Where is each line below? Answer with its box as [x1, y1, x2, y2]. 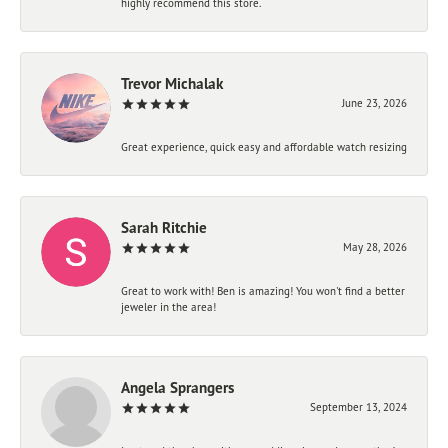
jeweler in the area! [121, 299, 216, 314]
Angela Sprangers [121, 377, 234, 397]
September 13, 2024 [310, 399, 407, 414]
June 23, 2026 [342, 95, 407, 110]
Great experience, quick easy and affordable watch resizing [121, 139, 407, 154]
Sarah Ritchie [121, 217, 207, 237]
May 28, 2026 [343, 239, 407, 254]
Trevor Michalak [121, 73, 223, 93]
